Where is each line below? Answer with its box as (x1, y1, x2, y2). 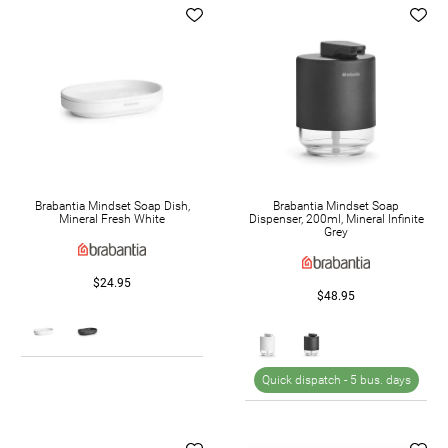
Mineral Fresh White (59, 211, 165, 226)
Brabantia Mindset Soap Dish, (34, 198, 190, 213)
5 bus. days (349, 372, 411, 387)
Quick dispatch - (261, 372, 350, 387)
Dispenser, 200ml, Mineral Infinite (248, 211, 424, 226)
